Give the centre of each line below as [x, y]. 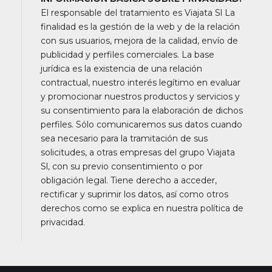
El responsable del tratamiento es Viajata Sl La [138, 12]
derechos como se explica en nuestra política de [142, 208]
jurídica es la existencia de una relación [121, 68]
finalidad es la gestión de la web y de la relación [140, 26]
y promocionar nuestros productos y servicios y [140, 96]
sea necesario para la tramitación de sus [124, 138]
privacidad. [63, 222]
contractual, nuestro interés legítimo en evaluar [141, 82]
